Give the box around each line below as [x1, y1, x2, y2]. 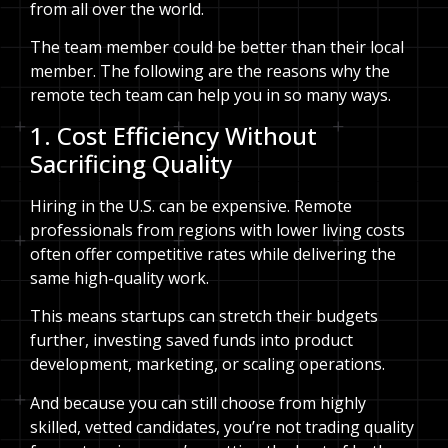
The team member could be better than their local [30, 36, 404, 59]
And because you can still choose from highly [30, 391, 366, 414]
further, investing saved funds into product [30, 329, 353, 352]
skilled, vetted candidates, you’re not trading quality [30, 415, 414, 438]
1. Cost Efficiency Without [30, 118, 317, 152]
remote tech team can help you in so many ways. [30, 84, 391, 107]
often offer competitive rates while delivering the [30, 242, 396, 265]
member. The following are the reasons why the [30, 60, 390, 83]
